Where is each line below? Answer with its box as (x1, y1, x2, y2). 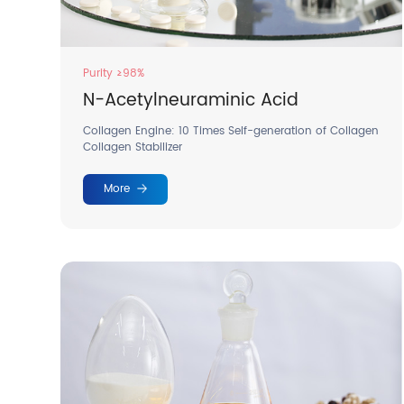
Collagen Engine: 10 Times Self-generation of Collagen (83, 123, 380, 141)
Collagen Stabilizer (83, 139, 183, 157)
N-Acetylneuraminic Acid (83, 86, 299, 115)
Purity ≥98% (83, 65, 145, 83)
